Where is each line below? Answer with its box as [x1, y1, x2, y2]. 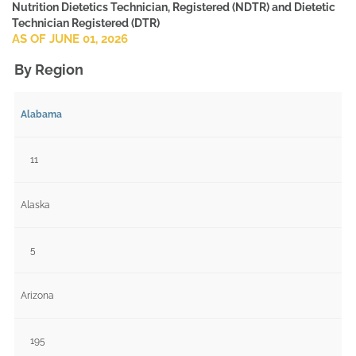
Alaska [21, 199, 50, 211]
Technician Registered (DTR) [12, 17, 160, 29]
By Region [14, 60, 83, 78]
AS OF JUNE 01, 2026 [12, 32, 128, 46]
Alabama [21, 108, 62, 120]
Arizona [21, 289, 54, 301]
